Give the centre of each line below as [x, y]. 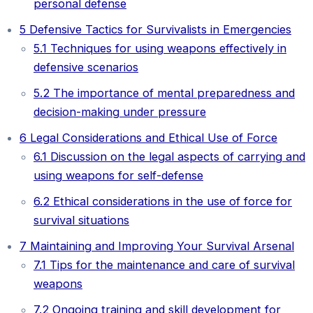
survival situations [81, 220]
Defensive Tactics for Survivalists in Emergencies [159, 30]
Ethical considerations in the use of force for [171, 202]
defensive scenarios [86, 67]
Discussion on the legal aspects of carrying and [176, 157]
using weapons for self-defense [118, 176]
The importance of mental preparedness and [172, 93]
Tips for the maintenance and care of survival [170, 265]
